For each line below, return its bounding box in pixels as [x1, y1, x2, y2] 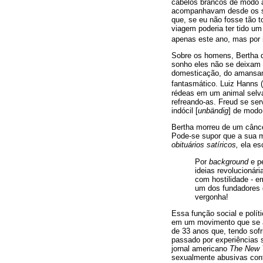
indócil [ [171, 106, 198, 115]
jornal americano [171, 244, 230, 254]
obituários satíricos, [171, 140, 238, 150]
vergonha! [195, 192, 228, 201]
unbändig [198, 106, 228, 115]
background [209, 157, 248, 166]
